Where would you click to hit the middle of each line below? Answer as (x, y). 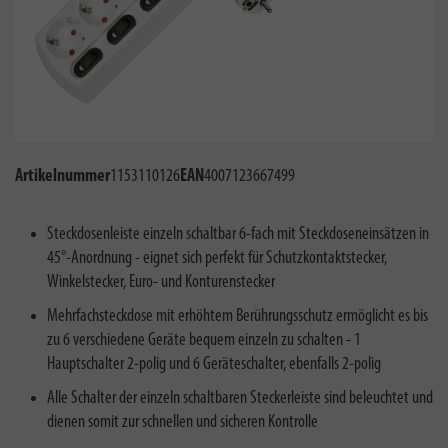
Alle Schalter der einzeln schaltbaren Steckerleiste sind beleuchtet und (240, 398)
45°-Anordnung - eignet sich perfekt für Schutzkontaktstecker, (217, 258)
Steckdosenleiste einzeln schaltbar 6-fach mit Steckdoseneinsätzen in (238, 234)
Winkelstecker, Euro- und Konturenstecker (161, 282)
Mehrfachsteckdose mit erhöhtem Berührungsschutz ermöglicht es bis (237, 316)
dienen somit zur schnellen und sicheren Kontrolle (182, 422)
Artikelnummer (62, 176)
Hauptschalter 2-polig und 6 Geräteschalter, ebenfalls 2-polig (214, 364)
